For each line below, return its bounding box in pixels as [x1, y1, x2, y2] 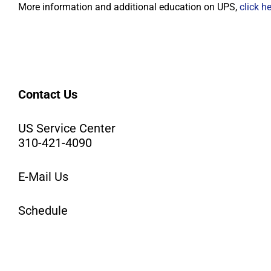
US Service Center [18, 120, 116, 135]
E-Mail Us [18, 169, 68, 184]
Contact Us [18, 87, 77, 102]
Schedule [18, 203, 68, 218]
